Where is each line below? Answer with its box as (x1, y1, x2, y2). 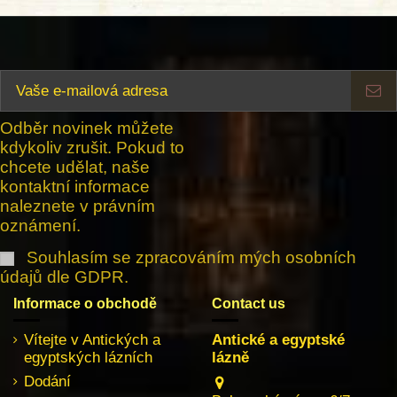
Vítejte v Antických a (24, 331, 160, 348)
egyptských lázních (24, 348, 152, 366)
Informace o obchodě (13, 295, 157, 311)
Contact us (212, 295, 285, 311)
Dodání (24, 372, 71, 390)
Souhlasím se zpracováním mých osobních (26, 248, 356, 267)
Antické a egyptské (212, 331, 345, 348)
